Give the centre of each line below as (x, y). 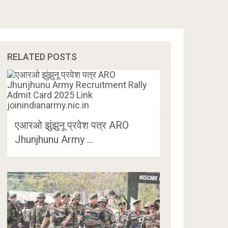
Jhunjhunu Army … (54, 139)
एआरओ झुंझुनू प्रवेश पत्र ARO (72, 125)
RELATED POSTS (42, 57)
